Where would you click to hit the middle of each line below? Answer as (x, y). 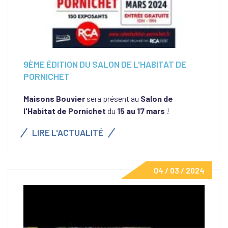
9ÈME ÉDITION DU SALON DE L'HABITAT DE (105, 64)
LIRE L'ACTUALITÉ (68, 132)
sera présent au (113, 98)
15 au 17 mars (141, 111)
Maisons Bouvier (54, 98)
